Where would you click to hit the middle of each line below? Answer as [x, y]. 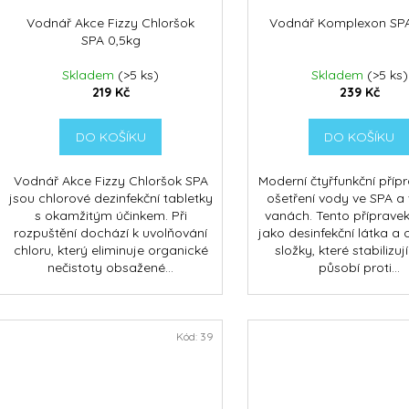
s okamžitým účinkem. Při [110, 216]
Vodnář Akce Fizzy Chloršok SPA [110, 181]
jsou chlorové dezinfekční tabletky [110, 199]
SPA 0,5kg [110, 41]
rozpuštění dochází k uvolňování [111, 233]
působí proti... [360, 268]
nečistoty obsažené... [111, 268]
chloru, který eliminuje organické [110, 251]
